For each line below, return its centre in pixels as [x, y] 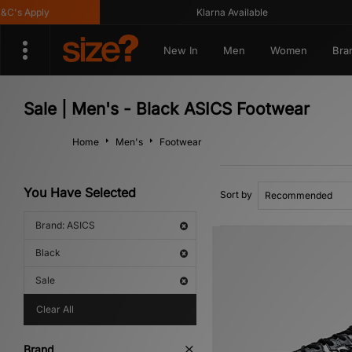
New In [180, 50]
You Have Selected [80, 192]
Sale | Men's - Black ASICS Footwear [167, 109]
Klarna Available [211, 12]
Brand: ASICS [65, 225]
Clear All [55, 309]
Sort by [236, 194]
